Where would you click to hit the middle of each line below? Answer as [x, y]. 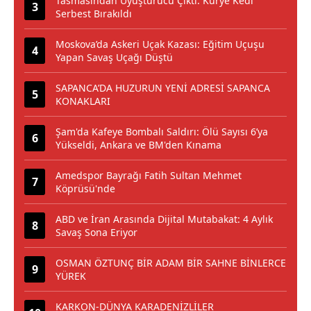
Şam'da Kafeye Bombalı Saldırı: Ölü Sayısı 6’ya [162, 132]
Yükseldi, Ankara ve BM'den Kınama [138, 145]
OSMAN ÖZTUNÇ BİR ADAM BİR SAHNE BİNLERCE [171, 263]
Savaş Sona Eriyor [96, 233]
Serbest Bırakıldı [94, 14]
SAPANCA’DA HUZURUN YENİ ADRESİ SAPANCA [163, 88]
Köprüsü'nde [85, 189]
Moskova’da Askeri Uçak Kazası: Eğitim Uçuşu [160, 44]
